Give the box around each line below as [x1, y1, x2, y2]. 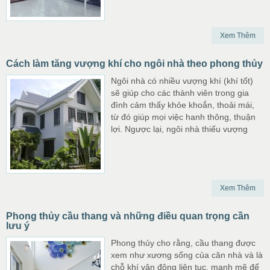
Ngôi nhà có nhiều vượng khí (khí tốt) [111, 76, 253, 86]
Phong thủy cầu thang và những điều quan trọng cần [6, 211, 250, 221]
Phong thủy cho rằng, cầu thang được [111, 238, 256, 248]
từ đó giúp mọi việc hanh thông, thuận [111, 112, 256, 122]
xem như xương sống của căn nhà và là [111, 250, 263, 260]
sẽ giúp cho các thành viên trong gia [111, 88, 249, 98]
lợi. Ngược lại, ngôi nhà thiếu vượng [111, 124, 248, 134]
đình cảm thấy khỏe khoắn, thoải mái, [111, 100, 254, 110]
